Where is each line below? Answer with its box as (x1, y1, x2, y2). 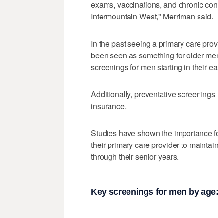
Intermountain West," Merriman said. (91, 10, 214, 22)
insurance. (91, 100, 127, 111)
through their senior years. (91, 150, 179, 162)
